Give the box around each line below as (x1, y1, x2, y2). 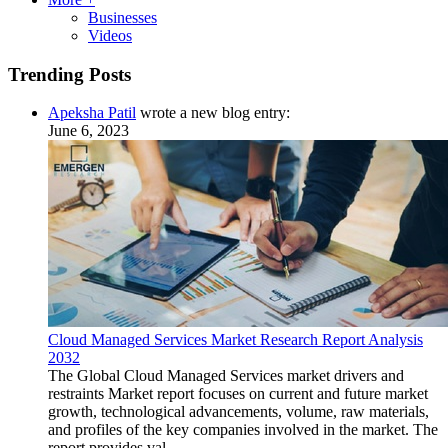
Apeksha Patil (48, 104, 136, 122)
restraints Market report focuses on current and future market (48, 385, 428, 403)
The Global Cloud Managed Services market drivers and (48, 367, 404, 385)
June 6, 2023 (48, 122, 129, 140)
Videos (88, 26, 132, 44)
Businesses (88, 8, 157, 26)
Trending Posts (8, 63, 131, 85)
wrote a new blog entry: (136, 104, 290, 122)
